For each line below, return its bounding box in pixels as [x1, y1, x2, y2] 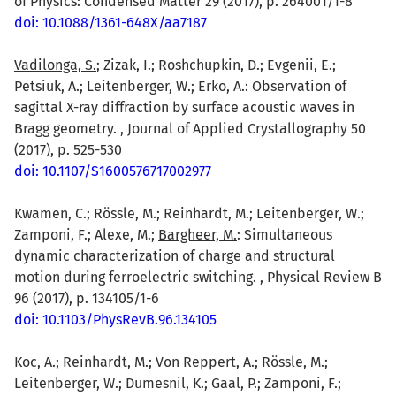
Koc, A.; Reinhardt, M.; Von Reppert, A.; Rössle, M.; [14, 353, 328, 370]
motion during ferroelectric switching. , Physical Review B [14, 268, 382, 286]
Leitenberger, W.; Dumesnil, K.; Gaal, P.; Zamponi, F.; [14, 374, 341, 392]
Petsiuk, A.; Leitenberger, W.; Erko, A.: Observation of [14, 77, 346, 95]
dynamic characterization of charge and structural [14, 247, 335, 264]
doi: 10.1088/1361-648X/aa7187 [14, 13, 207, 31]
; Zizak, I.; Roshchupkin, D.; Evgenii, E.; [96, 56, 336, 73]
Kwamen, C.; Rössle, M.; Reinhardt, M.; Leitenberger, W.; [14, 204, 364, 222]
